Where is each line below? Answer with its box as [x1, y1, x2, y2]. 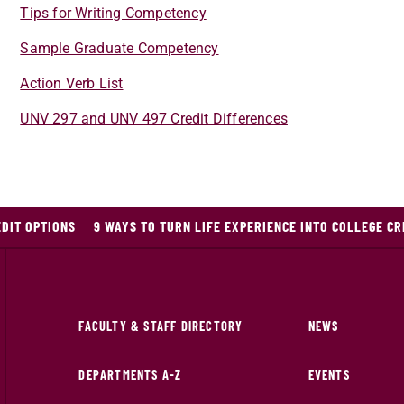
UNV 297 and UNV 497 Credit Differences [20, 110, 288, 127]
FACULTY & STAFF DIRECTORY [78, 318, 243, 334]
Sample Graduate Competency [20, 40, 219, 57]
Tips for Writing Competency [20, 5, 207, 22]
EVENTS [308, 367, 350, 382]
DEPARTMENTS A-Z [78, 367, 182, 382]
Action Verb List [20, 75, 124, 92]
